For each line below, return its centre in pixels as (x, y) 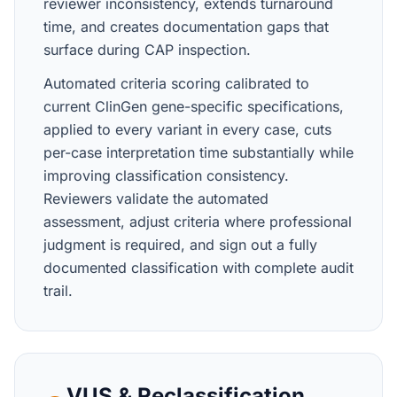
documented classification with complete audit (198, 268)
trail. (58, 291)
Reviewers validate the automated (156, 198)
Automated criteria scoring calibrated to (176, 83)
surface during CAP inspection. (147, 50)
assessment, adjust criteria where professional (198, 222)
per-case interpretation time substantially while (198, 152)
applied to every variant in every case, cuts (187, 129)
